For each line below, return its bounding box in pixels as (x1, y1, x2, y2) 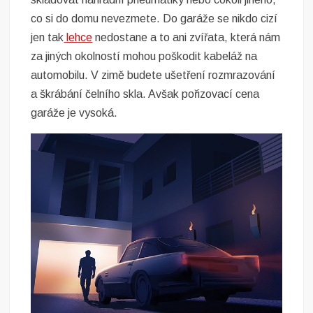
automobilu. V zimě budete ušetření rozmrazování (31, 68, 276, 81)
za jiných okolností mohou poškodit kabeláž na (31, 50, 258, 62)
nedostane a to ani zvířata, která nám (92, 31, 281, 43)
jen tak (31, 31, 64, 43)
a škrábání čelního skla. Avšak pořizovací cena (31, 87, 260, 100)
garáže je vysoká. (31, 106, 118, 119)
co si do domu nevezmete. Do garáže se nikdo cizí (31, 12, 278, 24)
